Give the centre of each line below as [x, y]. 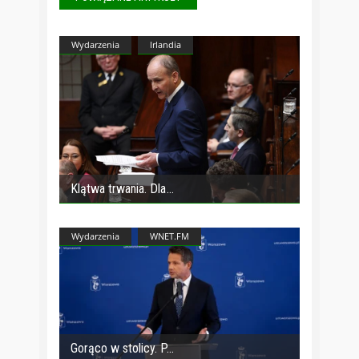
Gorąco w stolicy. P [118, 348]
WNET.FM [169, 236]
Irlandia [165, 44]
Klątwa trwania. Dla [118, 188]
